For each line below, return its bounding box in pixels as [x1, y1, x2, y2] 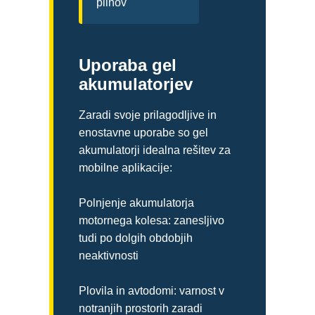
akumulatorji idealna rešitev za [79, 144, 231, 157]
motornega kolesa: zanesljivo [79, 214, 224, 227]
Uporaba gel [79, 56, 176, 75]
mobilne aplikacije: [79, 162, 172, 174]
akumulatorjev [79, 75, 193, 94]
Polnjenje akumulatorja [79, 197, 194, 210]
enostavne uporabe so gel [79, 127, 208, 139]
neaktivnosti [79, 250, 139, 262]
